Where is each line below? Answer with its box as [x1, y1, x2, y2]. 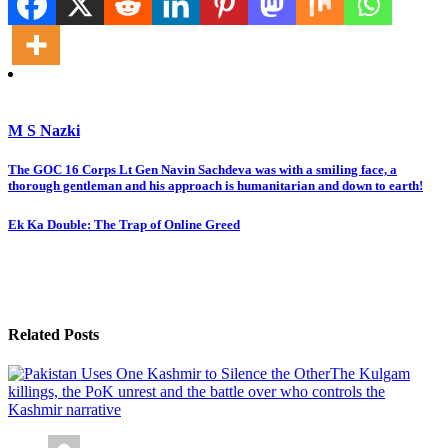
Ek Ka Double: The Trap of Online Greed [8, 216, 240, 232]
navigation [7, 188, 115, 215]
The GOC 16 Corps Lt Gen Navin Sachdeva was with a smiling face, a [8, 162, 397, 178]
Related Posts [8, 326, 99, 344]
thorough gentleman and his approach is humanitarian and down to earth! [8, 178, 423, 194]
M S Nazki [8, 122, 80, 140]
